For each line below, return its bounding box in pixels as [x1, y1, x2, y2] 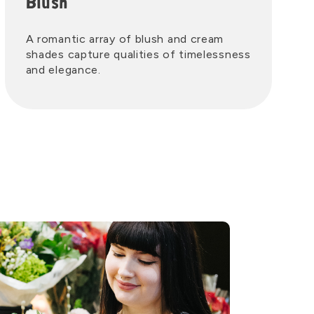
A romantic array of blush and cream [25, 32, 224, 46]
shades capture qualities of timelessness [25, 48, 251, 61]
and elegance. [25, 63, 101, 76]
